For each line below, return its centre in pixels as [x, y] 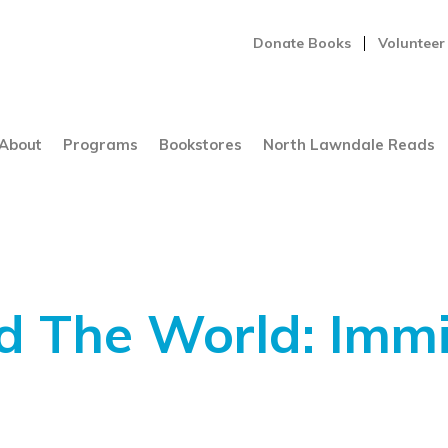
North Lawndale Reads [348, 145]
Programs [100, 145]
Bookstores [200, 145]
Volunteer [411, 42]
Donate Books [302, 42]
